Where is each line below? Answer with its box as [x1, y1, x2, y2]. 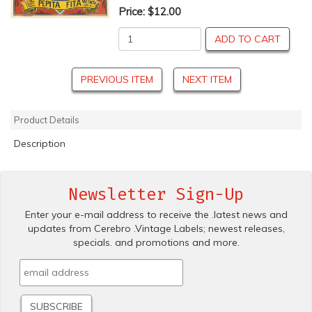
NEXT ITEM [182, 73, 232, 86]
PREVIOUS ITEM [80, 73, 153, 86]
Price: [118, 5, 148, 19]
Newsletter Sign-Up [68, 185, 244, 205]
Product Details [14, 114, 79, 126]
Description [14, 137, 65, 150]
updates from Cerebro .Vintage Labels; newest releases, [27, 222, 285, 235]
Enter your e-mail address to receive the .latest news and [24, 208, 288, 221]
